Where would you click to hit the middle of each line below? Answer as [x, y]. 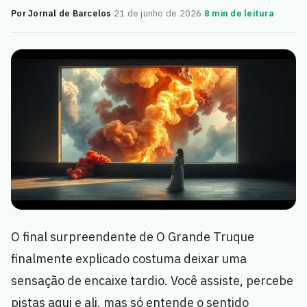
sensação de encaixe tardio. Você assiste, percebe [152, 281]
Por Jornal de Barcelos [61, 13]
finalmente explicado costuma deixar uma [129, 259]
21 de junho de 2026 [158, 13]
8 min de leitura [239, 13]
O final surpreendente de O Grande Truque [133, 237]
